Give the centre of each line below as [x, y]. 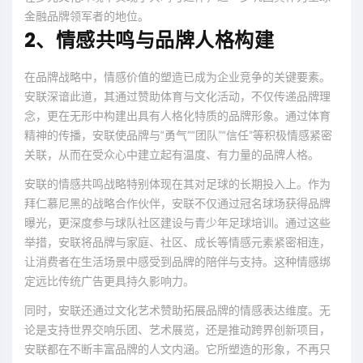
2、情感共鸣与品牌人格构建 [149, 40]
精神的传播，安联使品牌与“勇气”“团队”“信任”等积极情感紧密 [178, 135]
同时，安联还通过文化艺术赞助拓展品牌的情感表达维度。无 [177, 310]
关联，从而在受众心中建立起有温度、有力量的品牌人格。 [172, 154]
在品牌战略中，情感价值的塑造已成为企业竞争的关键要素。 [177, 76]
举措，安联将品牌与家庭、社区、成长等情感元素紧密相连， [177, 241]
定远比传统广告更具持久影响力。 [109, 280]
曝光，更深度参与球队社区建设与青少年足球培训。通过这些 [177, 222]
